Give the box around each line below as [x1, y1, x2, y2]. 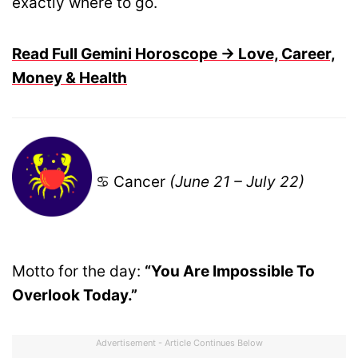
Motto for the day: [12, 262, 145, 280]
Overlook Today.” [12, 286, 137, 304]
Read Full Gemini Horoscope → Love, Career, [12, 45, 336, 64]
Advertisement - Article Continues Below [95, 337, 263, 349]
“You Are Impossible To [145, 262, 315, 280]
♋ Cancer [92, 172, 169, 191]
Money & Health [12, 69, 127, 88]
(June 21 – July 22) [169, 172, 304, 191]
